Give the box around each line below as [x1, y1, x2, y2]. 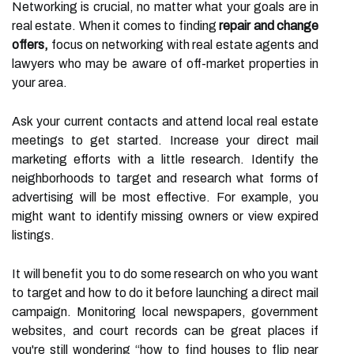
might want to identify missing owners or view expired [12, 209, 318, 223]
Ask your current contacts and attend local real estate [12, 115, 318, 128]
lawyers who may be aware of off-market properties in [12, 57, 318, 70]
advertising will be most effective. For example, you [12, 190, 318, 204]
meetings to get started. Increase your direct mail [12, 134, 318, 147]
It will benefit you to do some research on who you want [12, 267, 318, 281]
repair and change [219, 19, 319, 32]
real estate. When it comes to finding [12, 19, 220, 32]
